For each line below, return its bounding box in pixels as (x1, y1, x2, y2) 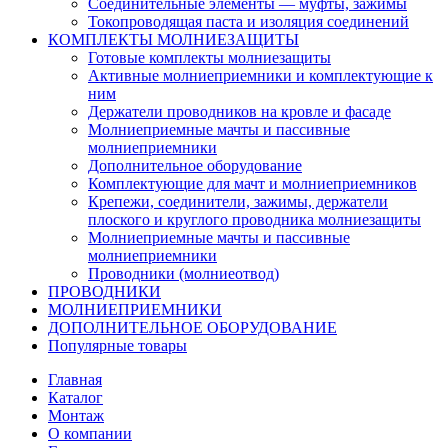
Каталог (48, 388, 103, 406)
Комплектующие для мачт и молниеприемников (88, 174, 417, 192)
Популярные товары (48, 336, 187, 354)
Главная (48, 370, 102, 388)
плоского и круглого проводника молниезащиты (88, 210, 421, 228)
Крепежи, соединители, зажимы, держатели (88, 192, 388, 210)
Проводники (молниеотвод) (88, 264, 279, 282)
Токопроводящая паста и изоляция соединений (88, 12, 409, 30)
